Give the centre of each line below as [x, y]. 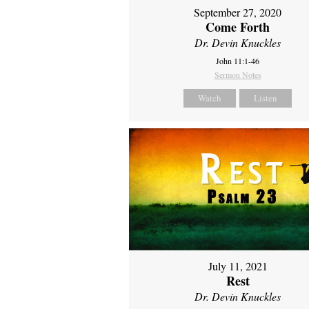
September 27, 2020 [238, 12]
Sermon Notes [238, 74]
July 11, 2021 [238, 266]
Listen [266, 98]
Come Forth [238, 27]
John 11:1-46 [238, 60]
